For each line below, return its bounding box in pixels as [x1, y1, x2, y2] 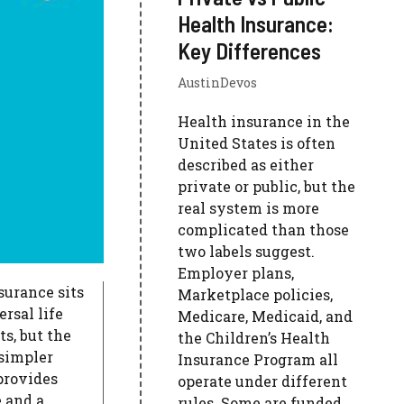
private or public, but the [178, 177, 356, 196]
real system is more [178, 198, 320, 217]
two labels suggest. [178, 242, 316, 261]
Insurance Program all [178, 350, 339, 369]
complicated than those [178, 220, 350, 239]
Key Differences [178, 37, 322, 64]
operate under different [178, 372, 348, 390]
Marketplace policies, [178, 285, 334, 304]
